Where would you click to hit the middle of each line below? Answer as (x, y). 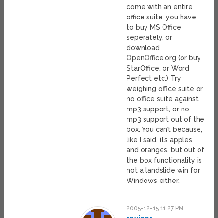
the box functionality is (164, 160)
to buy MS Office (154, 27)
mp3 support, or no (158, 109)
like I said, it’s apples (160, 140)
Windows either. (153, 181)
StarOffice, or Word (158, 68)
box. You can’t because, (165, 130)
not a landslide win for (163, 171)
